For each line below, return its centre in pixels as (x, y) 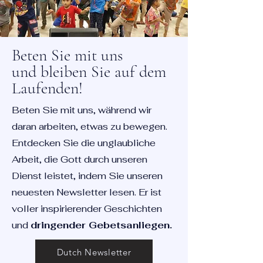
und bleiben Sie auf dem (89, 72)
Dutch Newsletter (94, 252)
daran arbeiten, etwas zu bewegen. (90, 127)
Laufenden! (47, 88)
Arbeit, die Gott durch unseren (80, 159)
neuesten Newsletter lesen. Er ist (87, 192)
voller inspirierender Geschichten (87, 209)
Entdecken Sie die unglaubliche (84, 143)
